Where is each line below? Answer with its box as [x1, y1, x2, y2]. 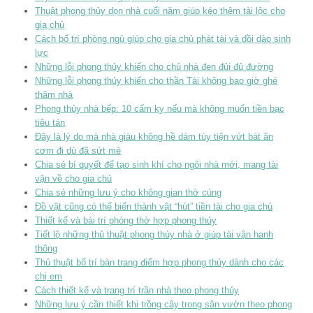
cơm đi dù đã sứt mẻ [35, 145, 121, 156]
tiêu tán [35, 117, 65, 129]
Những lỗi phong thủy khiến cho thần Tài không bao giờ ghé [35, 75, 277, 87]
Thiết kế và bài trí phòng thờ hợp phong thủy [35, 215, 217, 226]
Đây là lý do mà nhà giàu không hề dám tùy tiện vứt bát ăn [35, 131, 273, 143]
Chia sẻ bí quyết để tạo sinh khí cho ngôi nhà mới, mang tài [35, 159, 278, 170]
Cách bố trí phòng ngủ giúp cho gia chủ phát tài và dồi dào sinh [35, 34, 291, 45]
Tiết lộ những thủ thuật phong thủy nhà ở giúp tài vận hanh [35, 229, 273, 240]
